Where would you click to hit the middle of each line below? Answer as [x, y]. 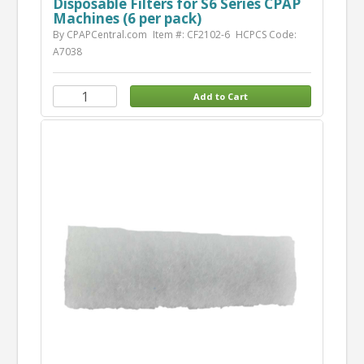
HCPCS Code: [266, 35]
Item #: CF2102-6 [191, 35]
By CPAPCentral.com [100, 35]
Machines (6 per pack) [127, 19]
